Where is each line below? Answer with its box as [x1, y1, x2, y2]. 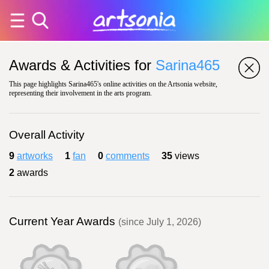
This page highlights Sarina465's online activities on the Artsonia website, [9, 80, 217, 88]
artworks [17, 151, 53, 161]
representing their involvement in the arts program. [9, 89, 152, 97]
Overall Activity [9, 128, 85, 141]
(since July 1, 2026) [118, 217, 201, 227]
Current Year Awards [9, 215, 118, 228]
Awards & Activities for [9, 57, 156, 73]
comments [106, 151, 150, 161]
